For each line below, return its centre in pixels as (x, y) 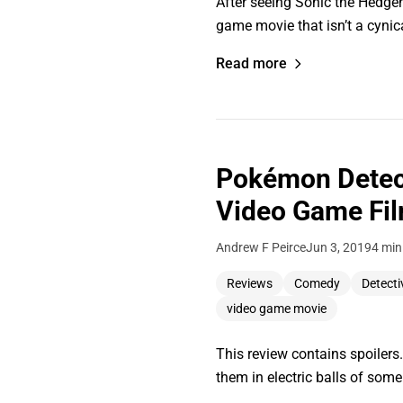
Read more (251, 63)
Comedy (317, 283)
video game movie (277, 309)
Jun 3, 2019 (339, 247)
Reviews (250, 283)
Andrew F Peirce (261, 247)
